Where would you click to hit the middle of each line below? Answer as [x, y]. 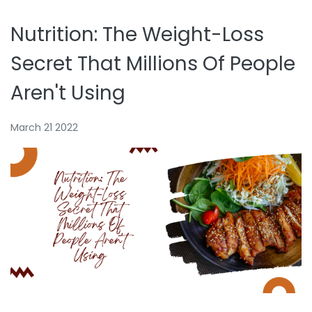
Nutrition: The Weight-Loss [137, 34]
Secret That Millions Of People [153, 64]
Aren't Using [68, 93]
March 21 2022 [44, 127]
